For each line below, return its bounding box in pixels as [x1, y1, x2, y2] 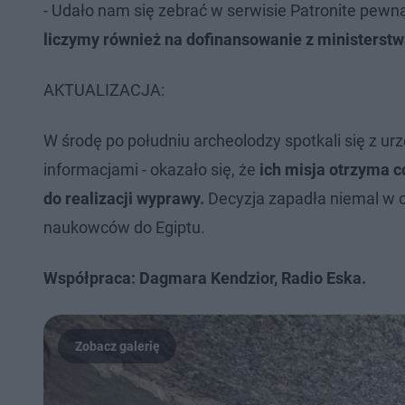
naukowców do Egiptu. [43, 217, 209, 237]
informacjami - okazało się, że [43, 159, 256, 179]
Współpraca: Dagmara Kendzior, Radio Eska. [43, 268, 366, 287]
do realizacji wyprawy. [43, 188, 208, 208]
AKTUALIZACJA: [43, 80, 165, 99]
